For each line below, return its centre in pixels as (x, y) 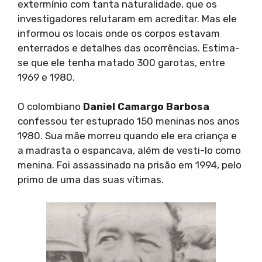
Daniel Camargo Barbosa (146, 107)
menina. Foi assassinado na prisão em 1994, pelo (130, 165)
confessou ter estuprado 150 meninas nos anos (129, 121)
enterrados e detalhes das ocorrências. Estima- (129, 48)
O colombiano (50, 107)
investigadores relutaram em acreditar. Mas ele (127, 18)
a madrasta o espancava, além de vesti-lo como (129, 151)
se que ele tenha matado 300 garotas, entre (121, 62)
